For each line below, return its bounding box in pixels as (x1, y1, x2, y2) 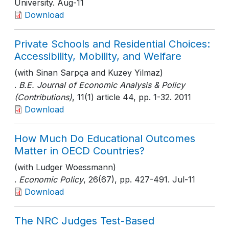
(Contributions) (14, 92, 72, 102)
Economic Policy (19, 174, 83, 185)
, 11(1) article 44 (72, 92, 133, 102)
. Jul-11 (168, 174, 195, 185)
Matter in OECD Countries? (14, 145, 145, 157)
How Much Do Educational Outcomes (14, 132, 195, 145)
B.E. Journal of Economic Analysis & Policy (19, 80, 185, 90)
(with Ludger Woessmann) (14, 162, 116, 172)
